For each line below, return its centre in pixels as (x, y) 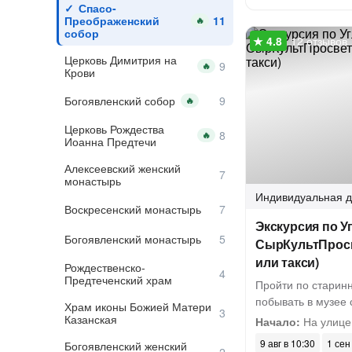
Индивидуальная (299, 196)
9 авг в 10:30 (288, 343)
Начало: (278, 321)
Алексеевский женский (123, 168)
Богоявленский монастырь (133, 239)
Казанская (91, 319)
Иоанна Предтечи (110, 141)
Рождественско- (105, 267)
